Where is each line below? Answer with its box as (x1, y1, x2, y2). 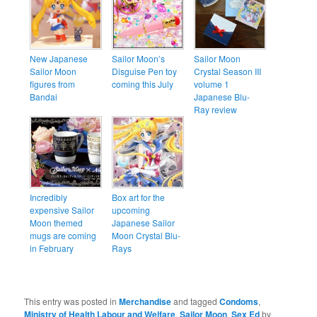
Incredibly (30, 190, 68, 203)
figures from (30, 78, 76, 91)
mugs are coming (30, 229, 97, 241)
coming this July (112, 78, 174, 91)
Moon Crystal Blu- (112, 229, 181, 241)
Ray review (194, 103, 238, 116)
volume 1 (194, 78, 230, 91)
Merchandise (119, 294, 172, 308)
